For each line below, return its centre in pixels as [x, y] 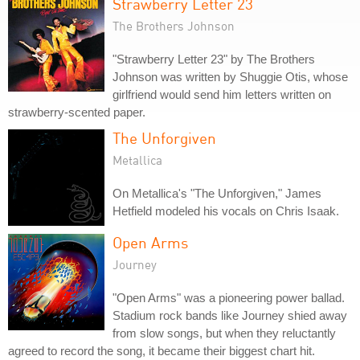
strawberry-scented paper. [77, 112]
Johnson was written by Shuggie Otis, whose [230, 77]
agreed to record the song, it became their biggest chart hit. [162, 351]
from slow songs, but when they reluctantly [224, 333]
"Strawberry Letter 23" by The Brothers [214, 59]
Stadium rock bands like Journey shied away [230, 315]
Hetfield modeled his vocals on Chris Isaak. [226, 211]
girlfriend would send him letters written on [222, 94]
